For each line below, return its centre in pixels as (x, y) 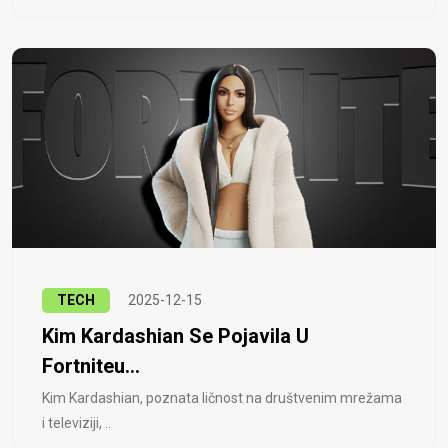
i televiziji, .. (76, 422)
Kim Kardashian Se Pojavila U (175, 335)
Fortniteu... (91, 365)
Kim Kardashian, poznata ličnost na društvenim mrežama (222, 397)
